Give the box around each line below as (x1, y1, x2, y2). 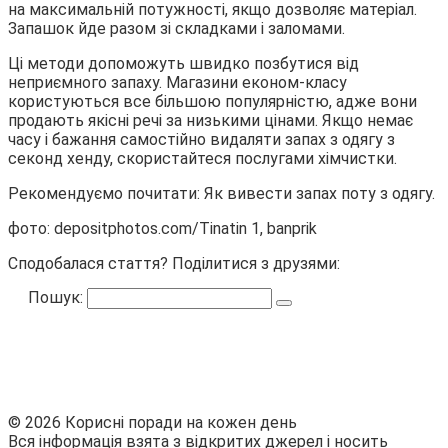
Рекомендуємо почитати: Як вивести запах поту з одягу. (8, 183, 435, 203)
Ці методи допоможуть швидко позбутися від (8, 53, 359, 73)
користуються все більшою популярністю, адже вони (8, 91, 417, 111)
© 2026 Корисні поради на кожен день (8, 412, 297, 432)
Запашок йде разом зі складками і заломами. (8, 18, 345, 38)
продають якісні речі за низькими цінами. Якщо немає (8, 110, 413, 130)
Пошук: (28, 287, 87, 307)
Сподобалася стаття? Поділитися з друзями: (8, 253, 340, 273)
